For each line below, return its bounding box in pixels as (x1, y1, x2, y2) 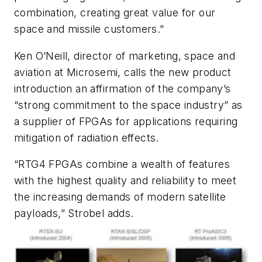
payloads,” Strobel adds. (14, 207, 134, 220)
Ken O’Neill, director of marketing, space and (14, 49, 235, 62)
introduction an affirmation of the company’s (14, 82, 231, 95)
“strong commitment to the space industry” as (14, 98, 243, 111)
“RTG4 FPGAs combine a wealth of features (14, 158, 230, 171)
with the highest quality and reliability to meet (14, 174, 237, 187)
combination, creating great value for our (14, 6, 216, 19)
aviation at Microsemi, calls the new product (14, 65, 232, 78)
